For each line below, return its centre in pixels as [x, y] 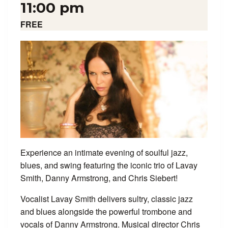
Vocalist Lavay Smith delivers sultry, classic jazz [107, 199]
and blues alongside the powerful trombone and [106, 212]
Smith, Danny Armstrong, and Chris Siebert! [99, 178]
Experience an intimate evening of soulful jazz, [104, 153]
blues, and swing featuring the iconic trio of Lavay [109, 165]
